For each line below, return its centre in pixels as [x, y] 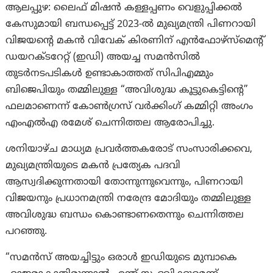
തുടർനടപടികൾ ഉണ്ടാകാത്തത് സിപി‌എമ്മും [110, 73]
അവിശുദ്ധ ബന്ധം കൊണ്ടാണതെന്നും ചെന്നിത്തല [125, 215]
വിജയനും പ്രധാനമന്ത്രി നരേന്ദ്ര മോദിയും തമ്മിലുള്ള [129, 198]
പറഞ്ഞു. [27, 231]
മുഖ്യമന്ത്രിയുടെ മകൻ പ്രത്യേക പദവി [93, 165]
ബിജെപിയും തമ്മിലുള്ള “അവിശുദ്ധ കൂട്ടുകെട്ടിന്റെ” [127, 90]
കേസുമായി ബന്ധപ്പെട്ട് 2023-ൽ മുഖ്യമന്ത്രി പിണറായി [131, 24]
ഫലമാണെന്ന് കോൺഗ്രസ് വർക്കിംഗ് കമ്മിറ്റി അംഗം [129, 106]
